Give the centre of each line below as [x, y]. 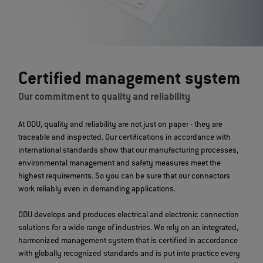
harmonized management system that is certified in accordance [128, 241]
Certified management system [129, 80]
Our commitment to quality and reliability [104, 97]
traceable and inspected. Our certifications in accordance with [125, 138]
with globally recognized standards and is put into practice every [129, 254]
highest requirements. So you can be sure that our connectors [124, 176]
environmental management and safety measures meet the [120, 163]
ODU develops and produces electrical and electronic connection [129, 215]
